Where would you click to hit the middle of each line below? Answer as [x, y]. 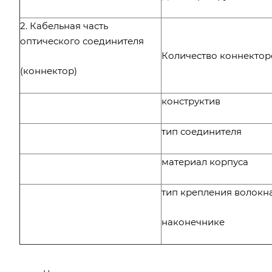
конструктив [191, 101]
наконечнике [193, 222]
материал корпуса [205, 161]
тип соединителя [202, 131]
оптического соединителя [82, 41]
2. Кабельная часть [64, 25]
